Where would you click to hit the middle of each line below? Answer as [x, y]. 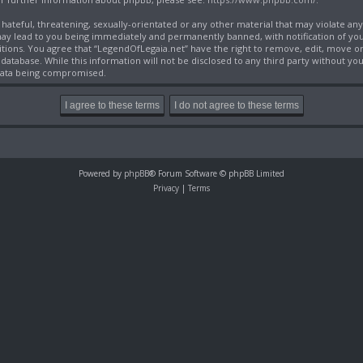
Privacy [166, 188]
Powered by [101, 174]
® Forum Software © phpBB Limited [217, 174]
